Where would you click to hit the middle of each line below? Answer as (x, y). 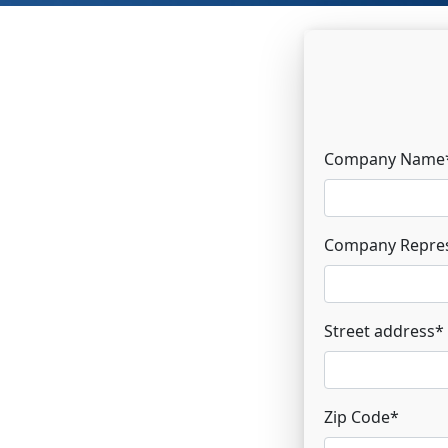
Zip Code (357, 416)
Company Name (384, 158)
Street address (379, 330)
